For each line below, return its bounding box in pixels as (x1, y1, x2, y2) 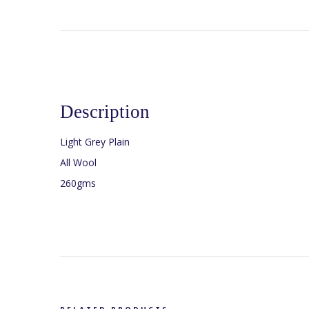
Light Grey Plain (60, 135, 130, 149)
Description (60, 101, 150, 122)
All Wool (60, 156, 97, 170)
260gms (60, 177, 96, 190)
